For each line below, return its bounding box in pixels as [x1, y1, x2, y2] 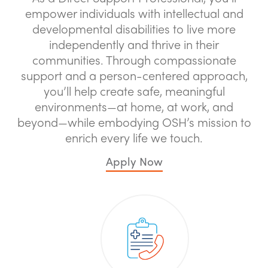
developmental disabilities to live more [32, 20, 236, 37]
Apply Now [105, 153, 163, 169]
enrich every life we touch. [65, 129, 203, 146]
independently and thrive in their [49, 35, 219, 53]
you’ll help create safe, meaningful [43, 82, 225, 99]
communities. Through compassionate [32, 51, 236, 68]
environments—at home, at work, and [35, 98, 233, 115]
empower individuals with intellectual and [25, 4, 243, 22]
